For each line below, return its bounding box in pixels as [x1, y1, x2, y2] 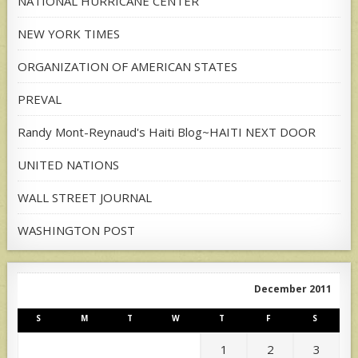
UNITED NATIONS [18, 157, 120, 173]
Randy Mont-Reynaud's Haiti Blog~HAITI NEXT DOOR [18, 124, 316, 141]
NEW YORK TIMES [18, 26, 121, 42]
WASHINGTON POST [18, 222, 136, 239]
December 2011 [254, 282, 332, 296]
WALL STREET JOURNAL [18, 189, 153, 206]
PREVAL [18, 91, 62, 108]
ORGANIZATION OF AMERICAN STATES [18, 58, 238, 75]
